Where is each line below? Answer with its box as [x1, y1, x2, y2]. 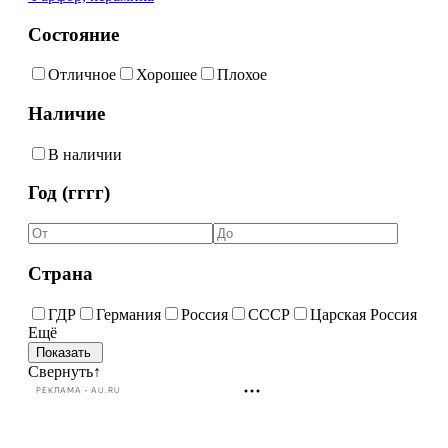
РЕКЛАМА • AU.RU [35, 386, 121, 396]
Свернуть [27, 362, 93, 380]
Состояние [27, 23, 119, 45]
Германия [95, 305, 161, 323]
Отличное [47, 66, 116, 84]
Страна [27, 262, 93, 284]
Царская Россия [309, 305, 417, 323]
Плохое [216, 66, 267, 84]
